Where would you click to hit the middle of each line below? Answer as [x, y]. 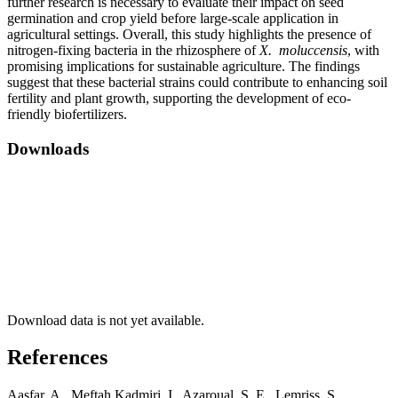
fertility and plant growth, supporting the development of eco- [179, 99]
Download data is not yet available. [106, 320]
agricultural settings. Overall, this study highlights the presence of [189, 35]
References [57, 358]
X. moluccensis [303, 51]
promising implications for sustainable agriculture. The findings [183, 67]
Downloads [48, 148]
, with [363, 51]
